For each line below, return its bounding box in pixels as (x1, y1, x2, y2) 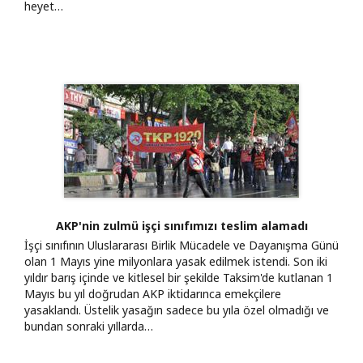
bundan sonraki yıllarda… (24, 318, 153, 334)
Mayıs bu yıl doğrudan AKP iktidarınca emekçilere (24, 285, 281, 301)
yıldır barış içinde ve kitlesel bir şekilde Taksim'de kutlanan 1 (24, 269, 333, 285)
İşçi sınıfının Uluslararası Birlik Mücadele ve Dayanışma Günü (24, 237, 339, 253)
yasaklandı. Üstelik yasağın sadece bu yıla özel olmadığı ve (24, 301, 329, 318)
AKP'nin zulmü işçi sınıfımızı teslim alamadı (55, 217, 308, 233)
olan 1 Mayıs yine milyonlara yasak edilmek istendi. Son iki (24, 253, 327, 269)
